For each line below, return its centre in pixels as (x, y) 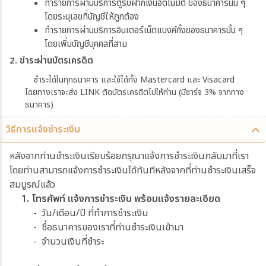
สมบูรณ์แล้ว (32, 185)
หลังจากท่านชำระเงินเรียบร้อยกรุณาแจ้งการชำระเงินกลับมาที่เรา (129, 156)
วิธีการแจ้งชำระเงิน (43, 130)
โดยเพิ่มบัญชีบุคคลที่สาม (86, 45)
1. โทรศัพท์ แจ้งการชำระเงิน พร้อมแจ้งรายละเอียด (121, 199)
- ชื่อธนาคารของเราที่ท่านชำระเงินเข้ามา (100, 228)
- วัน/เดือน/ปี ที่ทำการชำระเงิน (80, 213)
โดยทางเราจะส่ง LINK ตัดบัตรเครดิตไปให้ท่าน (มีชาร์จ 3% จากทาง (134, 93)
